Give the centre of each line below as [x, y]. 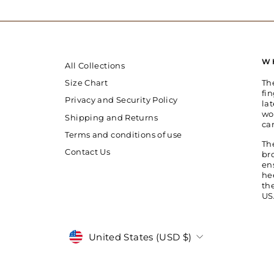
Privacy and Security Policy [121, 100]
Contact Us [88, 152]
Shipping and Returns [111, 117]
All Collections [95, 66]
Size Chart [87, 83]
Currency [106, 237]
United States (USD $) [140, 237]
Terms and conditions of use [124, 135]
